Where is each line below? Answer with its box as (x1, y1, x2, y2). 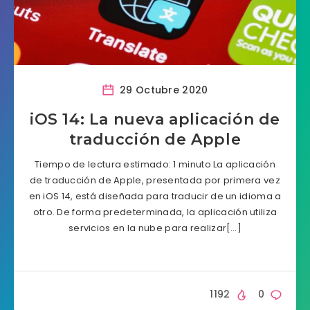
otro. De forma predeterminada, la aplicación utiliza (33, 206, 277, 219)
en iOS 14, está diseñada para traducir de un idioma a (28, 190, 282, 203)
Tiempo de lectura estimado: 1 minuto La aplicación (35, 158, 275, 171)
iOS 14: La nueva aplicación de (29, 110, 280, 129)
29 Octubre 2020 (116, 82, 208, 97)
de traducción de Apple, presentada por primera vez (30, 174, 280, 187)
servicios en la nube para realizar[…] (68, 221, 242, 235)
